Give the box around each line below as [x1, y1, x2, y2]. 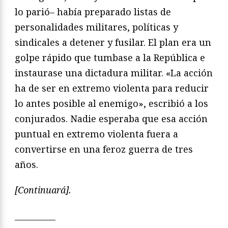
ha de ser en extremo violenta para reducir [15, 81, 209, 94]
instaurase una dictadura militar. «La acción [15, 66, 213, 79]
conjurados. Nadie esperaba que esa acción [15, 112, 208, 125]
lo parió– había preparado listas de [15, 5, 171, 18]
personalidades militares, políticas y [15, 20, 178, 33]
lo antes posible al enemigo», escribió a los [15, 97, 208, 109]
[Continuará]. [15, 183, 71, 196]
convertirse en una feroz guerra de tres [15, 142, 193, 155]
